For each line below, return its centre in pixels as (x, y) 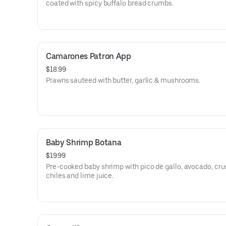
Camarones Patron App (89, 56)
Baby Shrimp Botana (84, 143)
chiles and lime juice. (80, 176)
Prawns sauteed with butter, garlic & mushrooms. (123, 80)
